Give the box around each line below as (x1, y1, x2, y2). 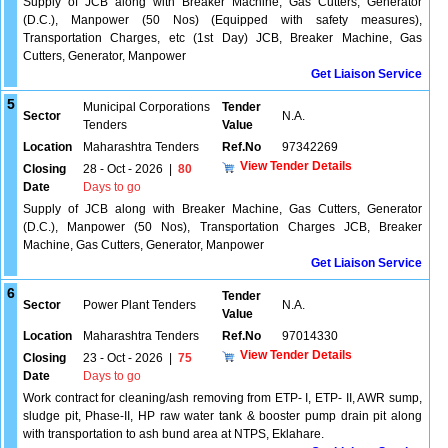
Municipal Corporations (83, 100, 210, 114)
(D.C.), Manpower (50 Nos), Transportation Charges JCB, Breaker (23, 220, 422, 234)
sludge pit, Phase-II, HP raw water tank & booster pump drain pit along (23, 409, 422, 423)
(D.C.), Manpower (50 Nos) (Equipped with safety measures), (23, 13, 422, 27)
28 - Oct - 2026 (83, 162, 163, 176)
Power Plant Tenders (83, 298, 196, 312)
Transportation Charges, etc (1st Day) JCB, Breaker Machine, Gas (23, 31, 422, 45)
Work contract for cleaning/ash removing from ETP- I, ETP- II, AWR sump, (23, 391, 422, 405)
